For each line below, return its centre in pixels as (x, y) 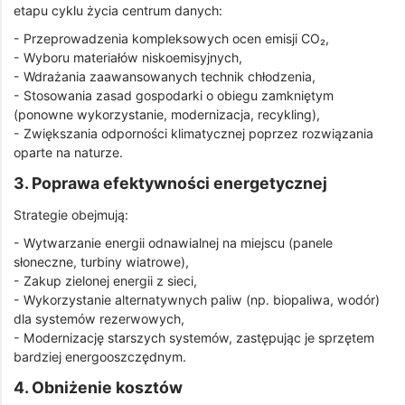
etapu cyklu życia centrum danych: (118, 10)
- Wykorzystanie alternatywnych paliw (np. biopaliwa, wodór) (197, 300)
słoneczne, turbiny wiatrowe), (101, 262)
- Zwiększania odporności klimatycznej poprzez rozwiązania (193, 134)
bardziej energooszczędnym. (100, 357)
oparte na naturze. (68, 153)
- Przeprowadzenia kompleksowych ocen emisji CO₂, (171, 39)
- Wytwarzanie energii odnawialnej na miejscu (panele (173, 243)
